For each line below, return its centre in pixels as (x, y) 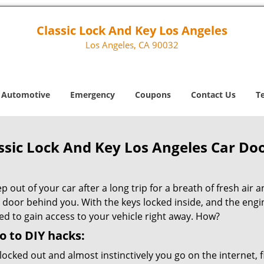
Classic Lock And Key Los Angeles (132, 30)
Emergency (93, 95)
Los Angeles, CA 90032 (132, 45)
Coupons (153, 95)
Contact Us (213, 95)
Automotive (26, 95)
